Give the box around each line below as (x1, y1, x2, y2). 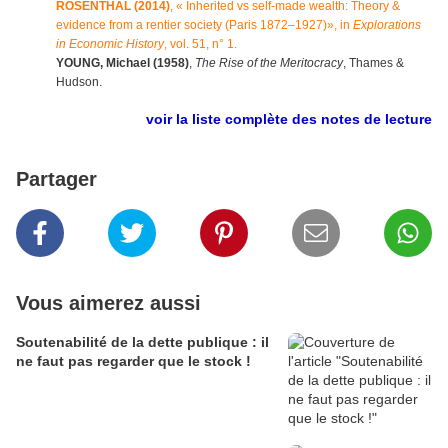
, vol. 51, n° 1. (164, 37, 237, 52)
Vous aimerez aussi (16, 292, 201, 315)
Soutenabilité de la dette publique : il (16, 334, 269, 351)
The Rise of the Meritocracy (195, 56, 343, 71)
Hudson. (56, 75, 102, 90)
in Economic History (56, 37, 164, 52)
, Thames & (343, 56, 404, 71)
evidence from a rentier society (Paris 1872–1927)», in (56, 18, 350, 33)
